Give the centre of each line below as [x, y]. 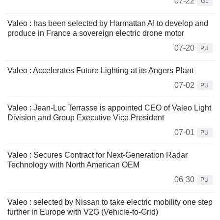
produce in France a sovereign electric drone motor [96, 33]
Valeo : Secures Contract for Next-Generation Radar [97, 155]
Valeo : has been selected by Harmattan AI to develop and [108, 24]
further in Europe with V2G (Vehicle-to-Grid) [83, 212]
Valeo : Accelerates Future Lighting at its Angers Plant [100, 71]
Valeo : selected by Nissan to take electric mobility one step [110, 202]
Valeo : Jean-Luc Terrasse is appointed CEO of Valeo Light [109, 108]
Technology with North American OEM [73, 165]
